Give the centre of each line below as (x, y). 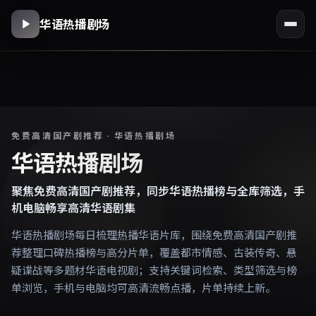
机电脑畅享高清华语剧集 (73, 208)
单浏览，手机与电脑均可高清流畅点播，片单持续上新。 (144, 288)
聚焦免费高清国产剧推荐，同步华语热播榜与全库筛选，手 (158, 191)
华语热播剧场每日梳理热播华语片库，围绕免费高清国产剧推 (154, 235)
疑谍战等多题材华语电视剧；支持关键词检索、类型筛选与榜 (154, 270)
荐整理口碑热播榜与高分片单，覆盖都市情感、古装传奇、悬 (154, 253)
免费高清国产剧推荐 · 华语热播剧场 (94, 135)
